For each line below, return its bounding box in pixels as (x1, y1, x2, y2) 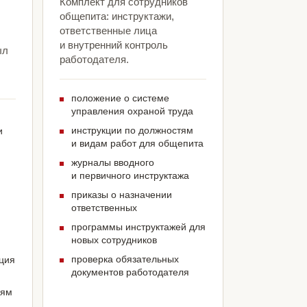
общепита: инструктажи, (59, 10, 174, 23)
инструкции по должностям (71, 125, 193, 136)
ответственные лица (59, 25, 157, 37)
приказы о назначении (71, 189, 172, 201)
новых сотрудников (71, 234, 157, 246)
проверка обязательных (71, 254, 179, 265)
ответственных (71, 202, 137, 214)
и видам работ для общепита (71, 138, 204, 149)
